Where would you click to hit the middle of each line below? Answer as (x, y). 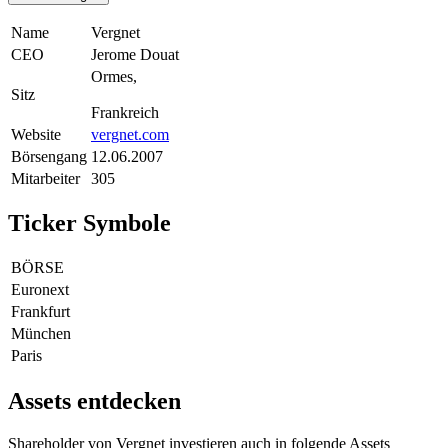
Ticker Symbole (89, 223)
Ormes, (114, 76)
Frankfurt (40, 312)
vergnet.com (130, 134)
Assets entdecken (94, 401)
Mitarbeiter (45, 178)
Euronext (40, 290)
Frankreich (125, 112)
